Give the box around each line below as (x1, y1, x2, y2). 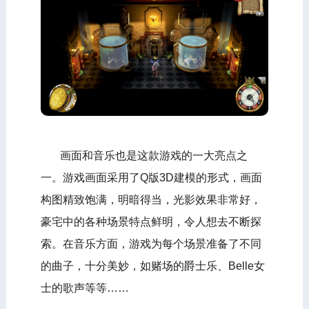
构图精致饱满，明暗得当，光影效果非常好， (40, 193, 261, 206)
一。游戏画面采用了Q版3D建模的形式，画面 (40, 171, 262, 183)
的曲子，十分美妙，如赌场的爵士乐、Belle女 (40, 259, 265, 272)
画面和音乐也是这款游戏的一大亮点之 (40, 149, 248, 161)
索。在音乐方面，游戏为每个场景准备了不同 (40, 237, 261, 250)
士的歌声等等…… (40, 281, 129, 294)
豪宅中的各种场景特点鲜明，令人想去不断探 (40, 215, 261, 228)
